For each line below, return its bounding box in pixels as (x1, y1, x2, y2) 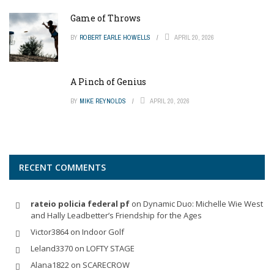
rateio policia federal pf (31, 198, 130, 210)
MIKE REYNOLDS (80, 97, 126, 106)
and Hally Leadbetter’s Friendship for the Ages (31, 210, 202, 221)
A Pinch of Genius (70, 76, 146, 88)
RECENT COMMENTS (19, 161, 106, 174)
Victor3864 (31, 226, 68, 238)
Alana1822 (31, 259, 69, 271)
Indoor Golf (82, 226, 124, 238)
